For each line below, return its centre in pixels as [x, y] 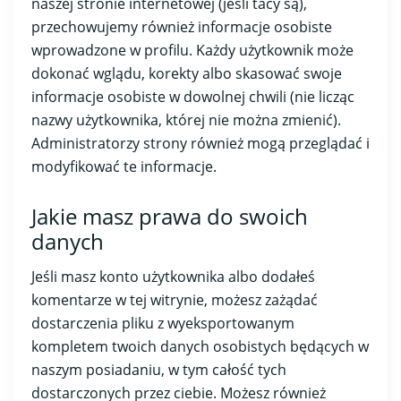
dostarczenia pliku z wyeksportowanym [163, 323]
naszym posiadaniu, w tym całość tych [159, 369]
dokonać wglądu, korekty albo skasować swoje [187, 73]
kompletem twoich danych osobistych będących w [200, 346]
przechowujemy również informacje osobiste [182, 26]
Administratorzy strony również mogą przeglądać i [200, 143]
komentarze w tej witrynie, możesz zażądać [175, 299]
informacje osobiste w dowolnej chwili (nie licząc [193, 96]
